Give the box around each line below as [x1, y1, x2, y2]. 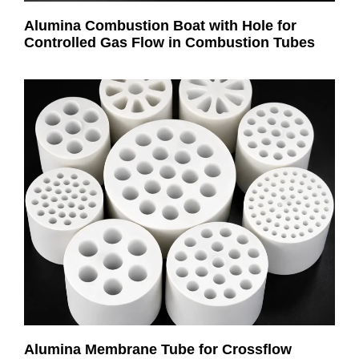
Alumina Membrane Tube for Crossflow [24, 341, 292, 357]
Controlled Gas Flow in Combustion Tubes [24, 34, 315, 51]
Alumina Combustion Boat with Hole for [24, 18, 296, 34]
